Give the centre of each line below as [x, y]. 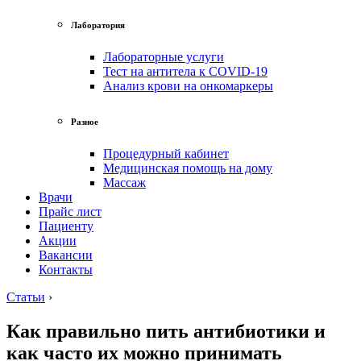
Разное [85, 121]
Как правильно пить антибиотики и [166, 331]
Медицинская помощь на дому [188, 168]
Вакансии [66, 255]
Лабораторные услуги [164, 56]
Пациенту [66, 226]
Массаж [124, 182]
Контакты [66, 269]
